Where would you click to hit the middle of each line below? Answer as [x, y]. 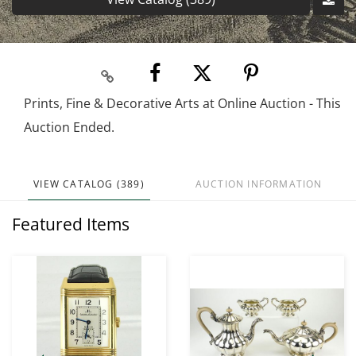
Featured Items [71, 224]
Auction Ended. [69, 128]
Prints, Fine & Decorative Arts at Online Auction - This [182, 104]
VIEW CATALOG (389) [89, 184]
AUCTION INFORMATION [259, 184]
